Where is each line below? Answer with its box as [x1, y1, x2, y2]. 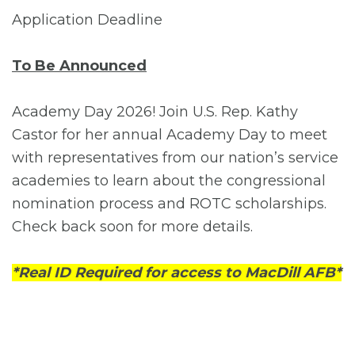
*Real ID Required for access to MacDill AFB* [12, 263, 342, 281]
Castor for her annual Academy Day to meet [12, 125, 327, 143]
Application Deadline [12, 10, 166, 29]
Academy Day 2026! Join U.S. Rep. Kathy [12, 102, 298, 120]
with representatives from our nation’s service [12, 148, 338, 166]
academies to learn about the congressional [12, 171, 326, 189]
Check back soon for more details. [12, 217, 253, 235]
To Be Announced [12, 56, 147, 74]
